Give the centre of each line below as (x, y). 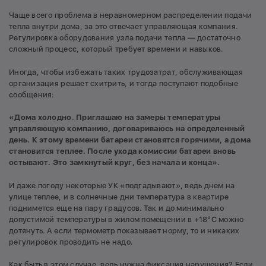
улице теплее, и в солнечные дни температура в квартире (119, 197)
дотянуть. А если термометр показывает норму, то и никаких (124, 230)
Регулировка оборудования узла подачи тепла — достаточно (125, 38)
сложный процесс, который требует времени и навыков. (116, 49)
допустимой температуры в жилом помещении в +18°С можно (126, 219)
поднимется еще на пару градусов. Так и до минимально (117, 208)
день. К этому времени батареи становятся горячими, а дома (130, 140)
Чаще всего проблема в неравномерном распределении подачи (131, 15)
